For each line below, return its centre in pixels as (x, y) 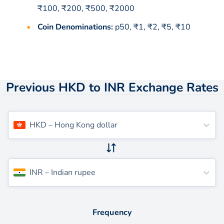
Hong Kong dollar (86, 125)
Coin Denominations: (75, 27)
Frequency (112, 212)
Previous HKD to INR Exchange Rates (112, 87)
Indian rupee (73, 172)
